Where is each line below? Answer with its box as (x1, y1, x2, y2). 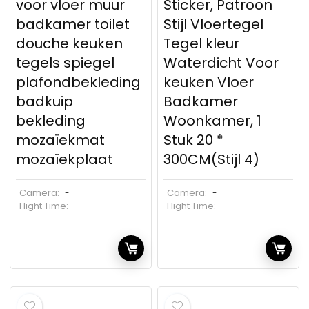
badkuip (16, 92, 74, 111)
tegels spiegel (16, 53, 115, 72)
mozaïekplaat (16, 150, 114, 169)
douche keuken (16, 34, 123, 53)
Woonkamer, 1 (163, 111, 262, 130)
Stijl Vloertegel (163, 14, 264, 34)
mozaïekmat (16, 130, 106, 150)
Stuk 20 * (163, 130, 224, 150)
